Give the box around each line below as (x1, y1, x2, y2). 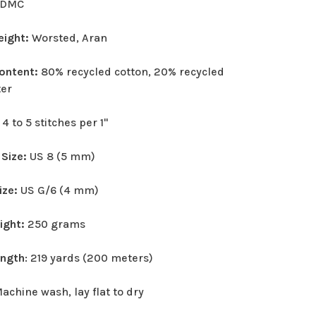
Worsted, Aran (32, 31, 108, 45)
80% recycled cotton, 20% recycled (38, 65, 225, 79)
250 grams (28, 217, 86, 231)
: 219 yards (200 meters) (25, 251, 154, 265)
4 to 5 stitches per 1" (2, 116, 109, 130)
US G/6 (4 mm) (20, 183, 99, 197)
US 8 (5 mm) (30, 150, 96, 164)
